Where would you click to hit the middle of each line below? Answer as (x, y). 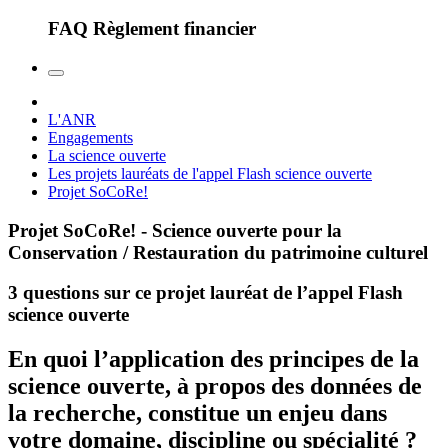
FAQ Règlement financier (152, 29)
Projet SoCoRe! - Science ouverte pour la (175, 230)
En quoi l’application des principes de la (213, 359)
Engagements (90, 137)
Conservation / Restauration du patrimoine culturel (218, 252)
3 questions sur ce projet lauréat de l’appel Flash (205, 293)
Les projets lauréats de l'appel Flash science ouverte (210, 173)
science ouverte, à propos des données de (215, 386)
